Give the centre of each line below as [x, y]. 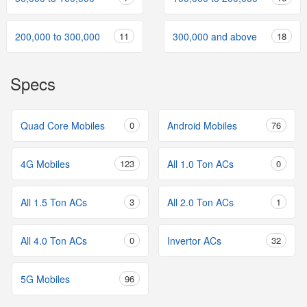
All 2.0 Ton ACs [200, 202]
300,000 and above [215, 36]
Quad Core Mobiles [63, 125]
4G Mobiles [45, 164]
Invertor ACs [194, 241]
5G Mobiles [45, 279]
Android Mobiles [202, 125]
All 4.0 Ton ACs [54, 241]
